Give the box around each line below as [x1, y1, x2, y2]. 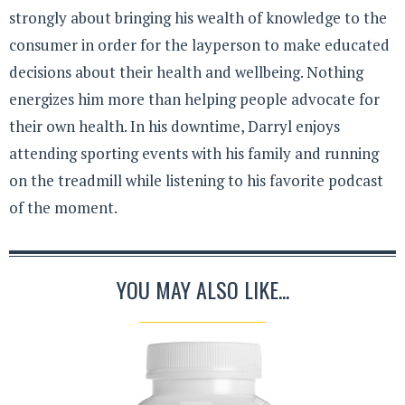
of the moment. [9, 196, 118, 218]
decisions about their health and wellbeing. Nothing [9, 61, 363, 82]
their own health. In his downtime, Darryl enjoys [9, 115, 340, 137]
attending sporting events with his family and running [9, 142, 379, 164]
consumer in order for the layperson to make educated [9, 33, 390, 55]
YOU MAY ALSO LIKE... [116, 273, 289, 306]
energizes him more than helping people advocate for [9, 88, 380, 109]
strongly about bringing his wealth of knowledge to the [9, 6, 387, 28]
